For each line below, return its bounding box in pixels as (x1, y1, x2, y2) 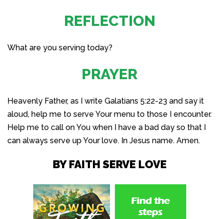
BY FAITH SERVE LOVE (52, 157, 167, 171)
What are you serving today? (7, 43, 112, 52)
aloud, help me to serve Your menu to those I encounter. (7, 109, 212, 119)
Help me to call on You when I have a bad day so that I (7, 122, 206, 132)
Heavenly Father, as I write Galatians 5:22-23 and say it (7, 96, 204, 106)
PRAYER (82, 65, 137, 83)
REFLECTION (64, 12, 155, 29)
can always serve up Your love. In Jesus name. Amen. (7, 135, 200, 145)
